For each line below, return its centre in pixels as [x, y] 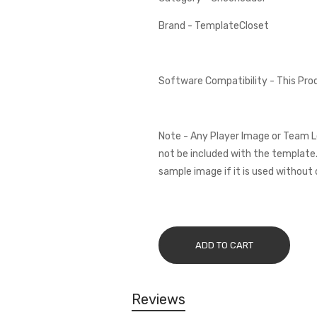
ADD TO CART [224, 245]
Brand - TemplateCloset [213, 26]
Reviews [158, 299]
